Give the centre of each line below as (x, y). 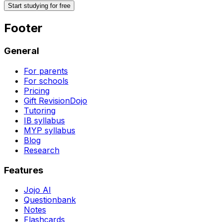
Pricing (37, 90)
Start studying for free (39, 6)
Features (24, 170)
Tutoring (40, 110)
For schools (46, 81)
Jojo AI (37, 190)
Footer (23, 28)
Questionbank (50, 200)
